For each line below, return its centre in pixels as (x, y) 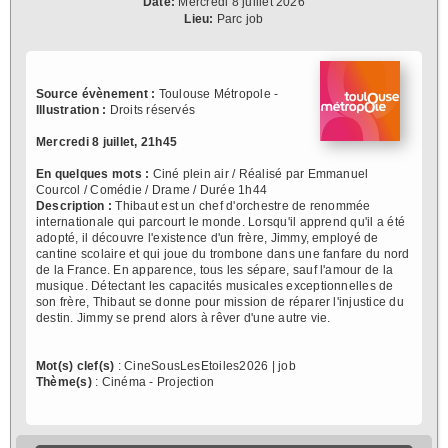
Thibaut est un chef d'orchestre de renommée (241, 205)
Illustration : (71, 109)
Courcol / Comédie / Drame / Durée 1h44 (152, 189)
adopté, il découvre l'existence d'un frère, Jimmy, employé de (207, 237)
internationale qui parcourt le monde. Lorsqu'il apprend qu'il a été (221, 221)
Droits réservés (151, 109)
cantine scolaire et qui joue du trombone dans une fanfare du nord (223, 253)
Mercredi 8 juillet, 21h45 (106, 141)
